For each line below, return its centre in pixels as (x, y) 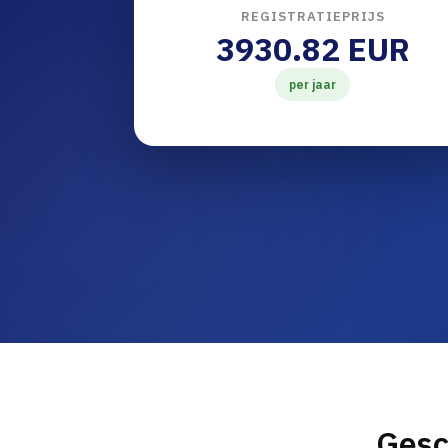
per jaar (313, 84)
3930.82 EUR (312, 49)
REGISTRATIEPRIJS (312, 16)
